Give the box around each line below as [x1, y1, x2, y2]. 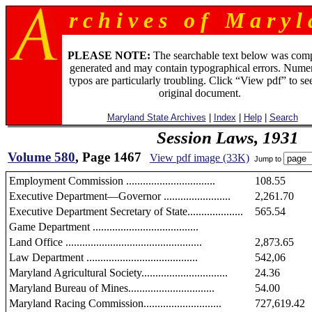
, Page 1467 [75, 150, 141, 164]
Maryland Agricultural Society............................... [9, 267, 228, 279]
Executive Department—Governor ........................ [9, 190, 231, 202]
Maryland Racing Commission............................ [9, 297, 221, 309]
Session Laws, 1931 [156, 127, 299, 147]
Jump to [252, 154, 283, 163]
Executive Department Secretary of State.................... [9, 205, 243, 217]
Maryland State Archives [107, 112, 206, 123]
